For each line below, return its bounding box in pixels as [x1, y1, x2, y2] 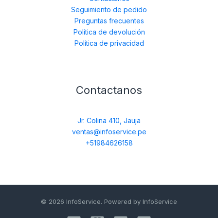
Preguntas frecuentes [74, 17, 144, 25]
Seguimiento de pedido [71, 5, 147, 14]
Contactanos [76, 84, 142, 97]
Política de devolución [73, 28, 145, 36]
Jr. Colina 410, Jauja [77, 116, 141, 125]
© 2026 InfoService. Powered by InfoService [41, 198, 177, 206]
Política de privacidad [74, 39, 144, 48]
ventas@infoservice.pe [72, 127, 146, 136]
